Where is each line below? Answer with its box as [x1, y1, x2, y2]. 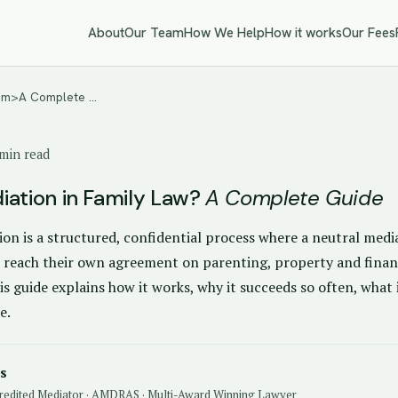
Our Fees [342, 23, 395, 42]
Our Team [124, 23, 184, 42]
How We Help [184, 23, 265, 42]
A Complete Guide [205, 184, 384, 211]
